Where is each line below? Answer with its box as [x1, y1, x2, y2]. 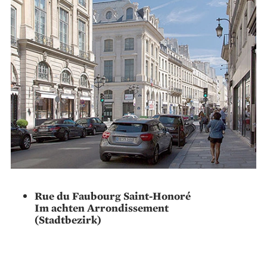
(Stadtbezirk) [35, 213, 101, 227]
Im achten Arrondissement [35, 201, 169, 215]
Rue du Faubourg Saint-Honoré [35, 189, 191, 203]
